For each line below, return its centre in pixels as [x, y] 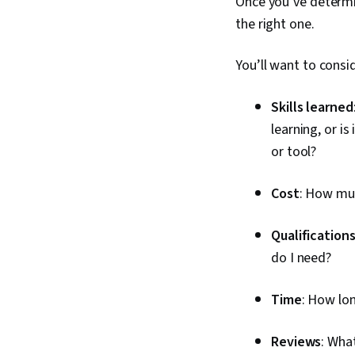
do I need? [302, 258]
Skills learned [312, 107]
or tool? [294, 152]
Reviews [296, 342]
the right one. [275, 24]
